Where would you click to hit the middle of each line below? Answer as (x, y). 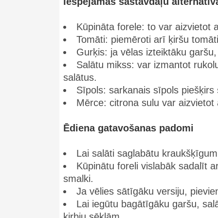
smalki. (78, 179)
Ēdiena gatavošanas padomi (128, 128)
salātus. (80, 77)
